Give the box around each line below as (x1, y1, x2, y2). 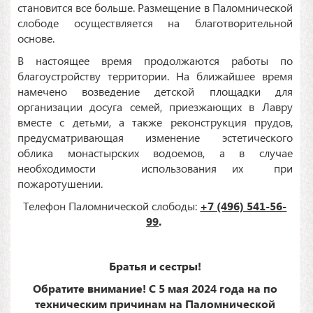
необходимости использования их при (17, 161, 293, 176)
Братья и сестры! (108, 259, 201, 274)
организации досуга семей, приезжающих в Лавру (17, 99, 293, 115)
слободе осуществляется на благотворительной (17, 15, 293, 31)
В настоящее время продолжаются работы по (17, 53, 293, 68)
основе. (17, 31, 54, 46)
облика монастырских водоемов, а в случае (17, 145, 293, 161)
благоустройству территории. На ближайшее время (17, 68, 293, 84)
